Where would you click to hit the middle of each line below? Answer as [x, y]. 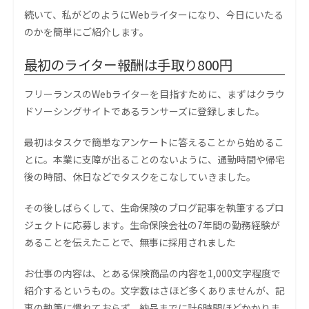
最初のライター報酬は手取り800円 [129, 65]
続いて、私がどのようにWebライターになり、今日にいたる [154, 15]
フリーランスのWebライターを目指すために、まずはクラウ [154, 94]
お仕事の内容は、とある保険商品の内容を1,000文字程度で [152, 273]
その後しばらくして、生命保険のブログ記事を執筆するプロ [154, 208]
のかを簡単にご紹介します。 [87, 32]
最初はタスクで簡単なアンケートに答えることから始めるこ [154, 142]
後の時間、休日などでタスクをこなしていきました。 [140, 177]
